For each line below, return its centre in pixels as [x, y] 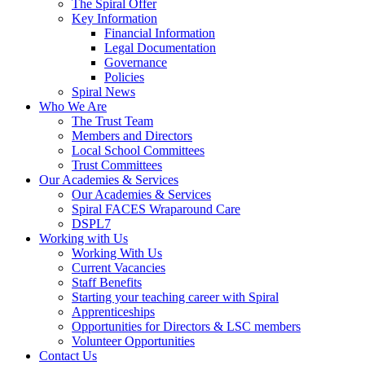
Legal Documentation [160, 47]
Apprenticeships [113, 311]
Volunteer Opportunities [133, 341]
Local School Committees [138, 150]
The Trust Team [112, 121]
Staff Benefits [107, 282]
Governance [136, 62]
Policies [124, 77]
